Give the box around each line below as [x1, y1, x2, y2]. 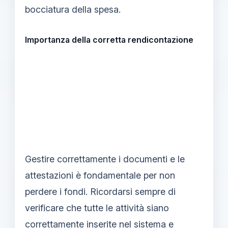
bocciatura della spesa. [25, 4, 121, 15]
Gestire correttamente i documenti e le [25, 153, 185, 164]
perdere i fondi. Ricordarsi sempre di [25, 186, 176, 197]
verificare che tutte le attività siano [25, 202, 169, 213]
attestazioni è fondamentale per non [25, 169, 175, 181]
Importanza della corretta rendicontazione [25, 34, 193, 45]
